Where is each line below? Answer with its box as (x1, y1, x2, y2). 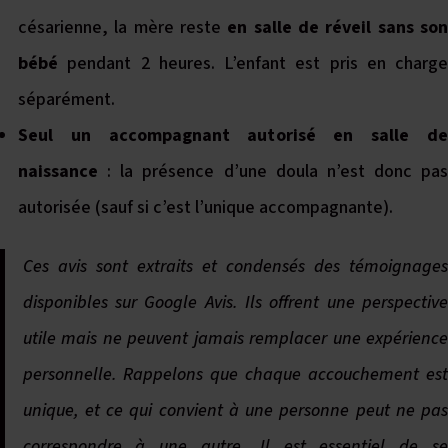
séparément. (18, 87, 115, 112)
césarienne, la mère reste (18, 15, 228, 40)
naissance (18, 159, 98, 184)
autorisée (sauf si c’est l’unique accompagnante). (18, 195, 393, 220)
